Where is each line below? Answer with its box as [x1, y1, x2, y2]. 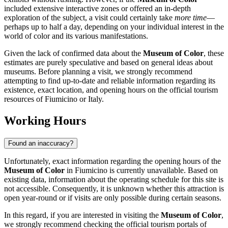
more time [175, 13, 207, 22]
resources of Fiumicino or [4, 95, 88, 104]
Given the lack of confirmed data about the [4, 49, 143, 58]
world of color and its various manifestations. [4, 32, 148, 41]
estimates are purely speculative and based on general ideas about [4, 58, 213, 67]
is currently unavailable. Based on [107, 166, 218, 175]
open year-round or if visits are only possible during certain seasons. [4, 193, 221, 203]
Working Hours [4, 114, 86, 128]
